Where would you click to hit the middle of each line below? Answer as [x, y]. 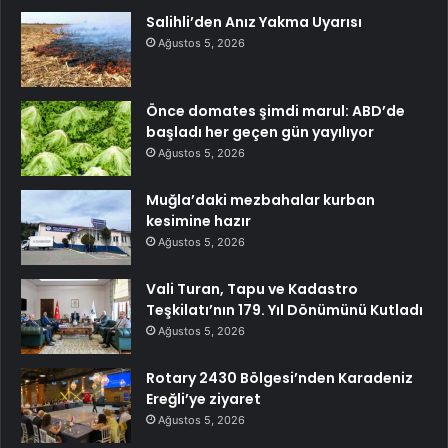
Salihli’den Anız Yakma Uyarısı [254, 22]
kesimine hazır [198, 221]
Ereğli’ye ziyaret [203, 399]
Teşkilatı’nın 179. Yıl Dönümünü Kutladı [284, 310]
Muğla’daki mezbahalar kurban [260, 200]
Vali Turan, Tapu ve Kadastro [252, 289]
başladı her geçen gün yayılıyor [260, 132]
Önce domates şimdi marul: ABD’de [275, 111]
